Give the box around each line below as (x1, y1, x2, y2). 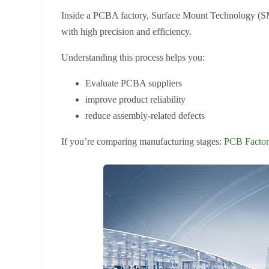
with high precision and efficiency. (61, 26, 192, 37)
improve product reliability (85, 94, 186, 105)
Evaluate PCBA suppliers (85, 78, 182, 89)
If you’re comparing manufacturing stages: (61, 136, 224, 147)
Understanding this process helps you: (61, 52, 205, 63)
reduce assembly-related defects (85, 110, 205, 121)
